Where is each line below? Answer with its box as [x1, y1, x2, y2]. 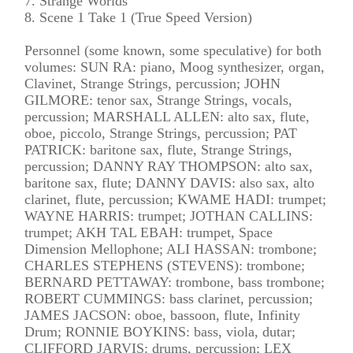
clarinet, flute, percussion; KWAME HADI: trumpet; [24, 191, 327, 207]
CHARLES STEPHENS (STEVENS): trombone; [24, 257, 306, 273]
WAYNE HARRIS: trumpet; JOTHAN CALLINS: [24, 207, 314, 224]
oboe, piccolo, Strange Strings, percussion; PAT [24, 124, 298, 141]
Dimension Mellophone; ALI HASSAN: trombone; [24, 240, 318, 257]
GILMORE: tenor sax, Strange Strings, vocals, [24, 91, 293, 108]
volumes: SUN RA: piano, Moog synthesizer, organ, [24, 58, 325, 75]
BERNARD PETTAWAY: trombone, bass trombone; [24, 273, 325, 290]
